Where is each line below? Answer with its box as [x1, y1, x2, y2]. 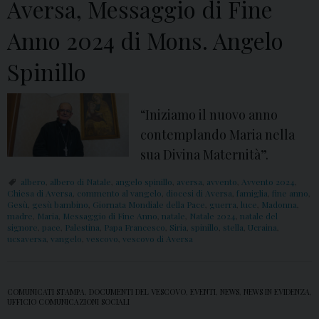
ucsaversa [7, 233, 46, 245]
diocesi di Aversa [166, 187, 232, 199]
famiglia [236, 187, 268, 199]
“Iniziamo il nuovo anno [140, 106, 278, 124]
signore [7, 221, 38, 234]
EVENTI [190, 287, 216, 298]
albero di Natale [50, 176, 111, 188]
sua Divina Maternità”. [140, 146, 269, 164]
